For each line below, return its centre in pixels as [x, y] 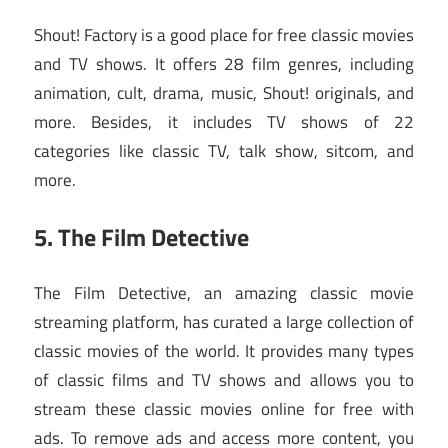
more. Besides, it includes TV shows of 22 [224, 122]
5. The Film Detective [141, 236]
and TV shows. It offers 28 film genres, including [224, 64]
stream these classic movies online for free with [224, 409]
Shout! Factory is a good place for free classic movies [224, 35]
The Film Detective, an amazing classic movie [224, 293]
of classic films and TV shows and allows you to [224, 380]
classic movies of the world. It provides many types [224, 351]
